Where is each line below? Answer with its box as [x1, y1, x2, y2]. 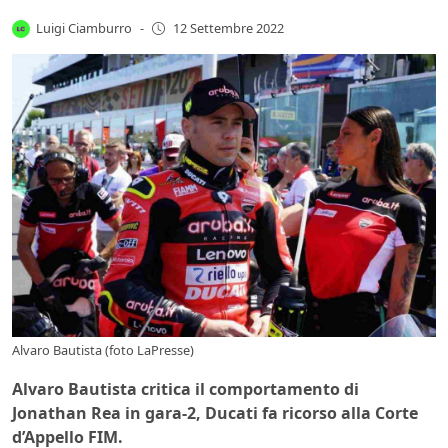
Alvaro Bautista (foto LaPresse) [12, 340, 194, 359]
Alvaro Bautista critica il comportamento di [12, 377, 359, 400]
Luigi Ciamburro [36, 18, 133, 37]
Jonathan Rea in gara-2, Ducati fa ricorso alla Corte [12, 401, 418, 424]
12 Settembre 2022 [172, 19, 284, 38]
